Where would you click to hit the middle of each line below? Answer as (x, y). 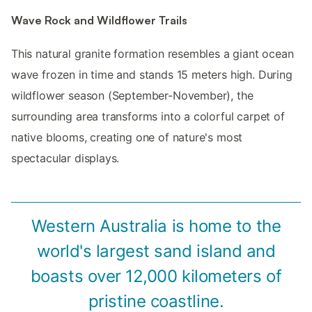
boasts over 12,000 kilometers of (156, 276)
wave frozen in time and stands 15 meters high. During (152, 75)
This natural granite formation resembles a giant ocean (153, 54)
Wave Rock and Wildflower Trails (99, 21)
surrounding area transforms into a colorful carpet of (148, 117)
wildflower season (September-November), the (132, 96)
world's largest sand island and (156, 251)
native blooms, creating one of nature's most (127, 138)
